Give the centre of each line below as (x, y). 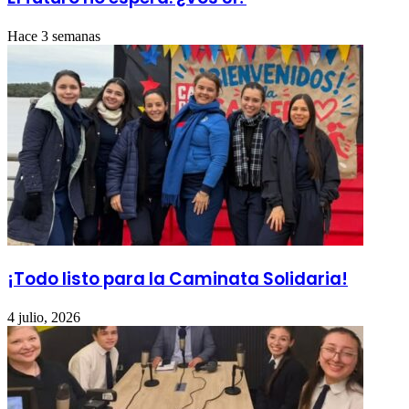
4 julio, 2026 (44, 318)
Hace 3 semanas (54, 36)
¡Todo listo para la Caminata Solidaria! (178, 279)
